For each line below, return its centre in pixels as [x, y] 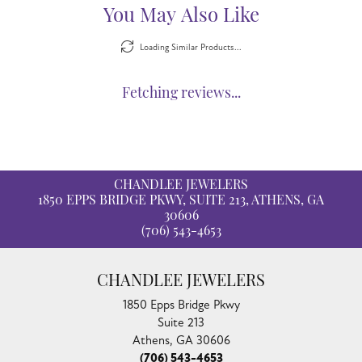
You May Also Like [181, 17]
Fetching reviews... [181, 94]
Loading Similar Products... [190, 47]
